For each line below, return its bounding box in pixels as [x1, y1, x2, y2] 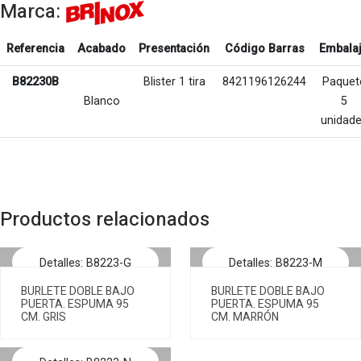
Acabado [77, 42, 126, 56]
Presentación [139, 42, 210, 56]
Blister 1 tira [143, 75, 205, 89]
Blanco [83, 94, 120, 108]
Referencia [6, 42, 64, 56]
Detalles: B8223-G [39, 256, 131, 270]
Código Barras [224, 42, 305, 56]
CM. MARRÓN [211, 309, 279, 326]
